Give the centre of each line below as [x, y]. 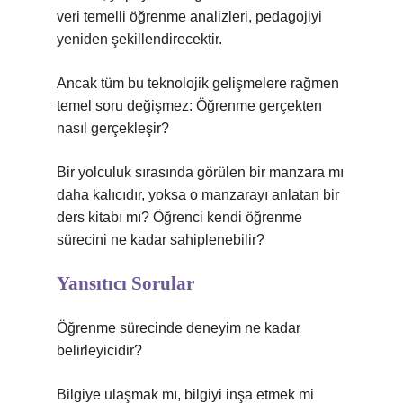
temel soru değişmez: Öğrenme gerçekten [189, 106]
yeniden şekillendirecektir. [139, 39]
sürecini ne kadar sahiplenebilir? [161, 240]
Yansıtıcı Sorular [125, 283]
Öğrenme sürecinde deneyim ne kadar [179, 328]
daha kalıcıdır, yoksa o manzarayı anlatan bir [198, 195]
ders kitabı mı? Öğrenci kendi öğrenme [179, 217]
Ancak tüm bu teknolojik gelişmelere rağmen [198, 83]
